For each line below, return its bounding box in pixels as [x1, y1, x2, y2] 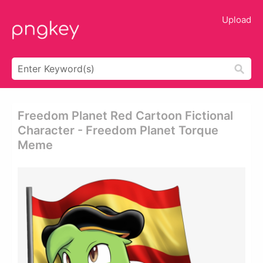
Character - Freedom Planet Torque [18, 123, 218, 137]
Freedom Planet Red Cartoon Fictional [18, 109, 233, 123]
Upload [222, 14, 251, 25]
